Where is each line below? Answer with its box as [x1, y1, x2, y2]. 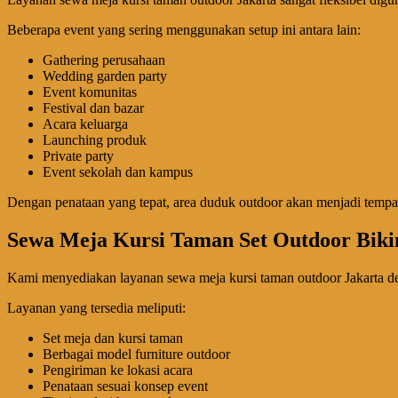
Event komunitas [43, 84, 137, 99]
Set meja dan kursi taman [43, 330, 183, 346]
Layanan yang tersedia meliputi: [7, 299, 186, 315]
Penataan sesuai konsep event [43, 378, 208, 394]
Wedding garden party [43, 68, 167, 84]
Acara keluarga [43, 116, 128, 131]
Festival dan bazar [43, 100, 144, 115]
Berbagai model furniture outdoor [43, 346, 230, 362]
